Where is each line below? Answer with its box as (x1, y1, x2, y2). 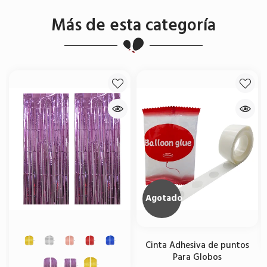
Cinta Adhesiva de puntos (145, 237, 249, 253)
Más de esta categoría (51, 12, 216, 39)
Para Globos (173, 249, 222, 265)
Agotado (145, 191, 182, 206)
